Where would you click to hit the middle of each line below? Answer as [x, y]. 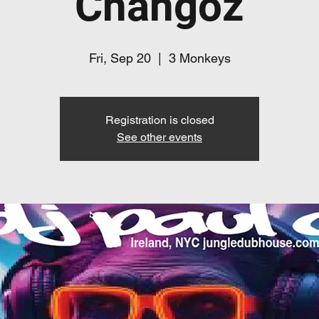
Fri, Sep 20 [120, 58]
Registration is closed [159, 120]
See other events [159, 137]
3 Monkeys [199, 58]
